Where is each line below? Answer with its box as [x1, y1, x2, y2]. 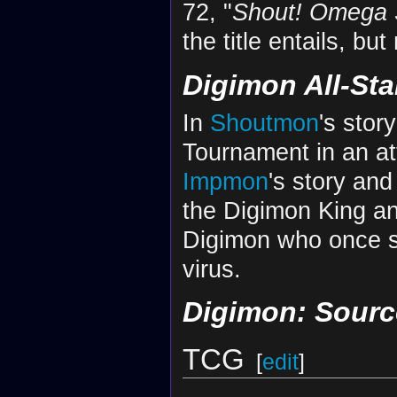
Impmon [182, 167, 269, 195]
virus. [182, 254, 241, 283]
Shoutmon [209, 108, 319, 136]
